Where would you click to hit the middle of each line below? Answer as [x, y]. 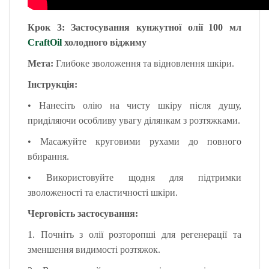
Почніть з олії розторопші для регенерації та [141, 234]
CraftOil [45, 42]
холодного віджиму [104, 42]
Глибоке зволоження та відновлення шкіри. [144, 63]
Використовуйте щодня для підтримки [144, 177]
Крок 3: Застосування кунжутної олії [115, 27]
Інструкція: [53, 84]
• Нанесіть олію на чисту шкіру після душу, [134, 105]
